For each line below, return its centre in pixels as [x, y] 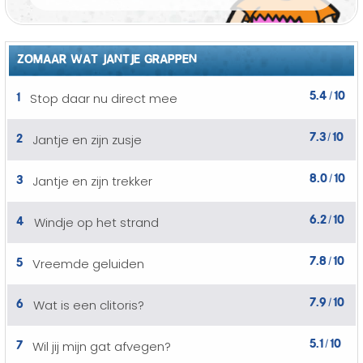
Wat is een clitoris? [89, 305]
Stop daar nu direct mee [104, 98]
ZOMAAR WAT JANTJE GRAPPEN [107, 57]
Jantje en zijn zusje [87, 140]
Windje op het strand [96, 222]
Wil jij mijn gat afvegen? [102, 346]
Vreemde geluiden [88, 264]
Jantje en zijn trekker [92, 181]
